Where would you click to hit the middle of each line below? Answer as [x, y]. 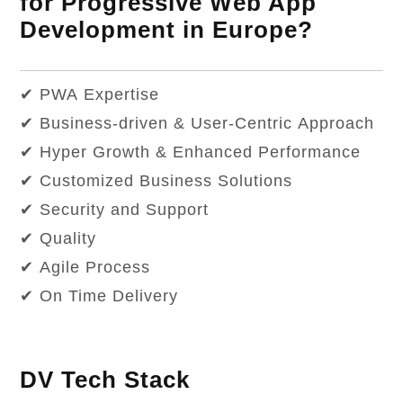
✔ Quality [58, 239]
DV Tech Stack [105, 380]
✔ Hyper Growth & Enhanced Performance [191, 152]
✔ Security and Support [115, 210]
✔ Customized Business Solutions [157, 181]
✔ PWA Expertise [90, 95]
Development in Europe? [167, 30]
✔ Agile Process [85, 268]
